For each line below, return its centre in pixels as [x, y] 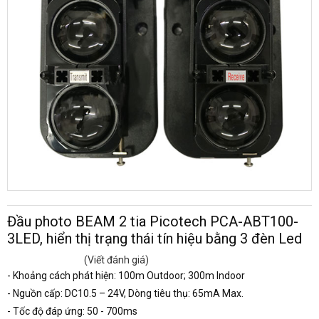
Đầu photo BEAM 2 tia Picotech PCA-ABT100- [153, 221]
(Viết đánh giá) [116, 260]
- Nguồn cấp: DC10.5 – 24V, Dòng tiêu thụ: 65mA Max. [125, 293]
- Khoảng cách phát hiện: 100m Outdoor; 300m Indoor [126, 275]
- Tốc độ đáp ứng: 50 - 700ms [72, 311]
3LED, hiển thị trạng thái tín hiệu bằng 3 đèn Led [155, 238]
